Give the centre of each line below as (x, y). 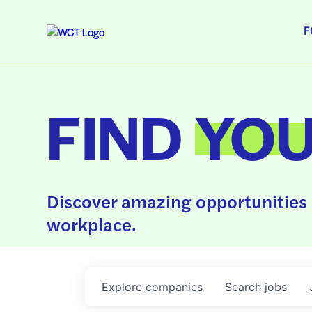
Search (245, 287)
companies (174, 287)
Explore (124, 287)
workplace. (92, 224)
